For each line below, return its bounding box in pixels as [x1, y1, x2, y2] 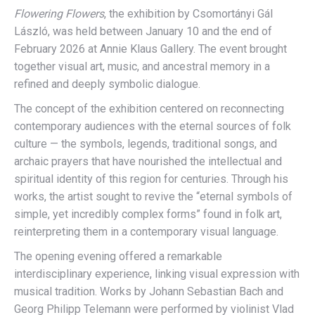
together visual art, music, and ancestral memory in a [14, 60, 270, 73]
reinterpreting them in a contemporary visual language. [14, 225, 278, 238]
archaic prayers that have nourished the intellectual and [14, 155, 282, 168]
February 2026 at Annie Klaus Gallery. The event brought [14, 42, 287, 56]
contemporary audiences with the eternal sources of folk [14, 120, 291, 133]
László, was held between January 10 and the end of [14, 25, 272, 38]
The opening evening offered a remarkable [14, 250, 222, 263]
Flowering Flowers [14, 7, 104, 20]
